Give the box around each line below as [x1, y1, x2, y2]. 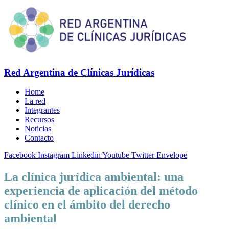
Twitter [131, 151, 154, 160]
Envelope [156, 151, 187, 160]
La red [25, 97, 45, 106]
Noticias [25, 124, 51, 133]
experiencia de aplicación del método [4, 184, 198, 198]
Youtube [102, 151, 129, 160]
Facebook [4, 151, 36, 160]
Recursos [25, 115, 54, 124]
